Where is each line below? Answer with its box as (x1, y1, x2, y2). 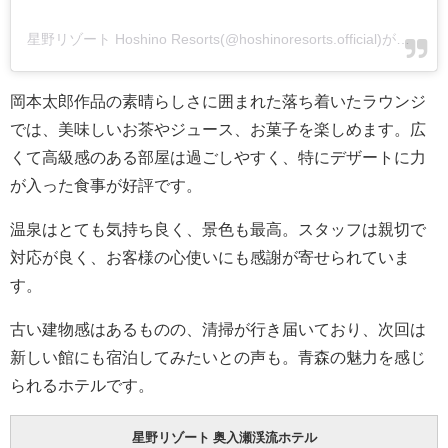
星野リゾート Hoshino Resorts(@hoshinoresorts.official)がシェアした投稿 (396, 30, 410, 47)
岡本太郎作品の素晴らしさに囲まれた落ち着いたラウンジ (10, 92, 426, 109)
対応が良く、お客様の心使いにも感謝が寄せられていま (10, 248, 410, 265)
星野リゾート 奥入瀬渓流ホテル (131, 430, 317, 444)
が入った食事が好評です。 (10, 176, 202, 193)
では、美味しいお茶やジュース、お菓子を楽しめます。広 (10, 120, 426, 137)
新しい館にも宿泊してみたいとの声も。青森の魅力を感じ (10, 348, 426, 365)
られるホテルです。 (10, 376, 154, 393)
